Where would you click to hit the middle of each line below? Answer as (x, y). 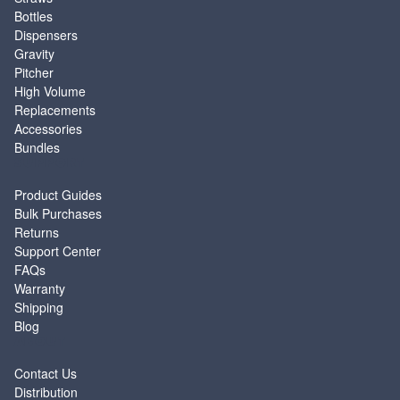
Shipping (39, 307)
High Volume (50, 91)
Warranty (40, 288)
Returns (37, 232)
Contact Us (46, 373)
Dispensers (46, 35)
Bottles (33, 16)
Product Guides (58, 195)
